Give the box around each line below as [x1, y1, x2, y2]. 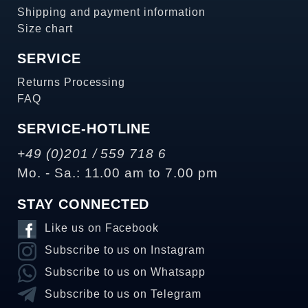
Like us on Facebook [45, 221, 159, 234]
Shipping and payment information [17, 5, 206, 18]
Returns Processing [17, 76, 126, 88]
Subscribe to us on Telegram [45, 287, 201, 300]
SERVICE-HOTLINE [17, 120, 151, 136]
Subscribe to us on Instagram [45, 243, 205, 256]
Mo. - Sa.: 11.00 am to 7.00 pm [17, 165, 218, 180]
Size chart [17, 22, 73, 34]
